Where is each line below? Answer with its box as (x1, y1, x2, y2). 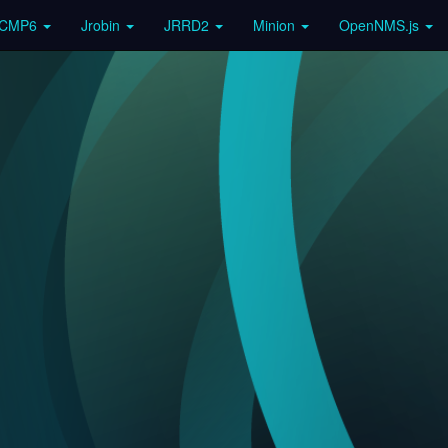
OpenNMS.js (339, 15, 423, 35)
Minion (253, 15, 299, 35)
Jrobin (81, 15, 124, 35)
